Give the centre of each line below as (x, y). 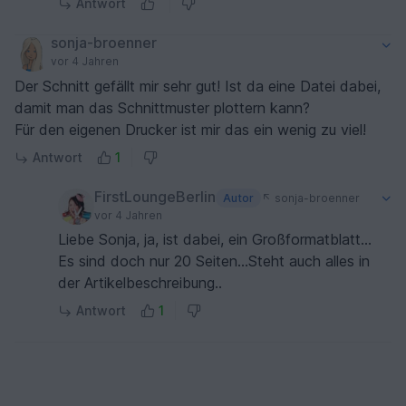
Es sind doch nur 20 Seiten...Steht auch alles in (214, 261)
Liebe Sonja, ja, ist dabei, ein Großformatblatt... (215, 240)
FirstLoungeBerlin (155, 196)
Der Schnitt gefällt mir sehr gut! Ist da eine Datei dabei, (198, 87)
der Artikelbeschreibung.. (140, 283)
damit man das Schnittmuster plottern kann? (162, 108)
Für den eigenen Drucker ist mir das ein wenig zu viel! (190, 130)
